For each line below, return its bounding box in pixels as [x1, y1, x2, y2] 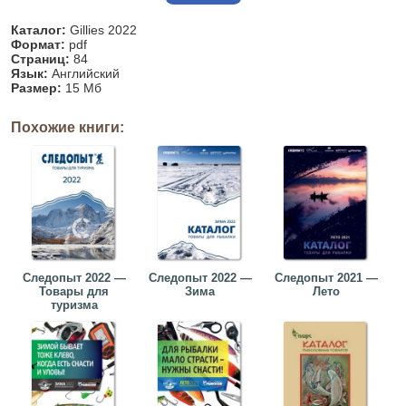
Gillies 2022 [66, 23, 138, 38]
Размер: [11, 81, 63, 96]
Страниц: [11, 52, 71, 67]
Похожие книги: [11, 120, 125, 136]
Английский [48, 66, 121, 82]
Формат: [11, 37, 66, 53]
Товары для [39, 285, 110, 299]
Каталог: [11, 23, 67, 38]
